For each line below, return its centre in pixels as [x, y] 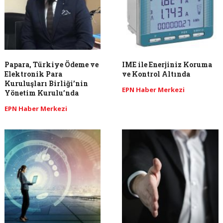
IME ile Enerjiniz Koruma [167, 65]
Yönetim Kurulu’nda [41, 93]
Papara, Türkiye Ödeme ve [51, 65]
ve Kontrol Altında [156, 74]
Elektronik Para [33, 74]
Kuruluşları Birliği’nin [46, 84]
